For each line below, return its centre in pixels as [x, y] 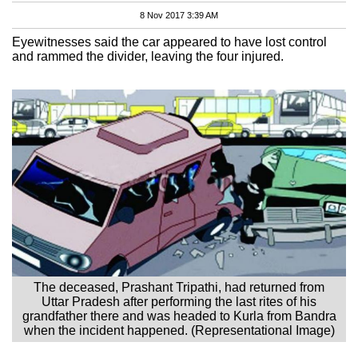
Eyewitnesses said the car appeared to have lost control [169, 42]
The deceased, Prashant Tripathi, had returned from [179, 287]
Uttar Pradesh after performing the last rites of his [179, 301]
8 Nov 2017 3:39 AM [179, 15]
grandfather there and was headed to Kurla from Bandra [179, 316]
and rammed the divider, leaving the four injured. [148, 56]
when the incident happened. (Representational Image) [179, 330]
